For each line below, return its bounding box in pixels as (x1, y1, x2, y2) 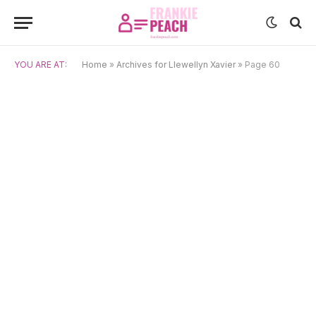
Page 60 (245, 59, 280, 70)
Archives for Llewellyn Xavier (116, 59, 236, 70)
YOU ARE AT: (14, 59, 67, 70)
